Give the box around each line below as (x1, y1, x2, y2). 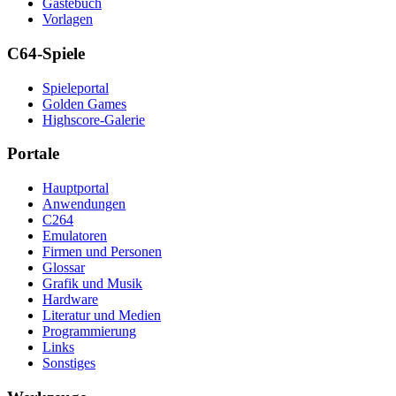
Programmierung (42, 324, 136, 339)
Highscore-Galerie (42, 111, 145, 127)
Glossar (42, 260, 85, 276)
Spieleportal (42, 80, 109, 95)
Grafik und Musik (42, 276, 142, 292)
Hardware (42, 292, 98, 308)
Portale (7, 144, 59, 164)
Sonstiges (42, 355, 95, 371)
